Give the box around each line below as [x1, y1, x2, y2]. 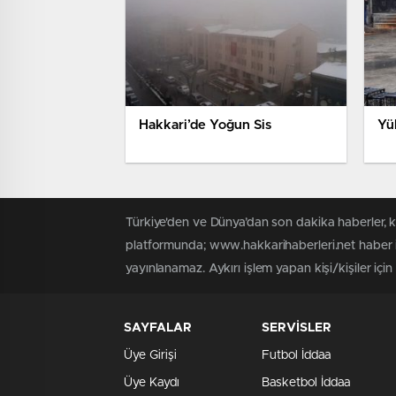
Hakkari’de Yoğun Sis [139, 118, 271, 133]
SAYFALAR [124, 322, 192, 335]
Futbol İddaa [262, 349, 331, 362]
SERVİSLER [262, 322, 331, 335]
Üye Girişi [124, 349, 177, 362]
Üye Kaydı [124, 377, 179, 390]
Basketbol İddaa [262, 377, 350, 390]
